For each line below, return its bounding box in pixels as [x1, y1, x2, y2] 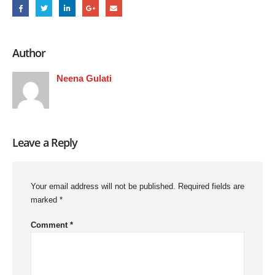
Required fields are [178, 182, 244, 192]
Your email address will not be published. [31, 182, 176, 192]
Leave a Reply [12, 135, 78, 150]
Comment [31, 220, 70, 230]
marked [31, 195, 60, 205]
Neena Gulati [56, 72, 112, 83]
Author [12, 45, 46, 60]
